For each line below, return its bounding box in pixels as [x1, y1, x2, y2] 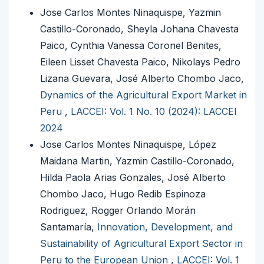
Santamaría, [40, 221, 97, 233]
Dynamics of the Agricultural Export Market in [40, 89, 247, 101]
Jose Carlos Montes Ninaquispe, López [40, 138, 216, 151]
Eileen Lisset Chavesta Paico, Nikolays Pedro [40, 56, 240, 68]
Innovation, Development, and [97, 221, 233, 233]
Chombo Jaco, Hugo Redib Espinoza [40, 188, 206, 200]
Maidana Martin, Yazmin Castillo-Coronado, [40, 155, 235, 167]
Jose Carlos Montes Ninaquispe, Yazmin [40, 6, 221, 19]
